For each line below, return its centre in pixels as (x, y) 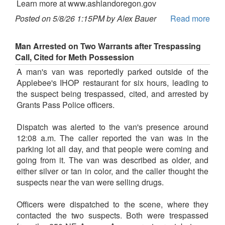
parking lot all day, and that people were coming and (113, 149)
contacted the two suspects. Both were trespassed (113, 215)
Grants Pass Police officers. (66, 104)
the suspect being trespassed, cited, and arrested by (113, 93)
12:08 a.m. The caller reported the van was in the (113, 138)
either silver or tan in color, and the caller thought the (113, 171)
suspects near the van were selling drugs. (90, 182)
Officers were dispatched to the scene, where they (113, 204)
